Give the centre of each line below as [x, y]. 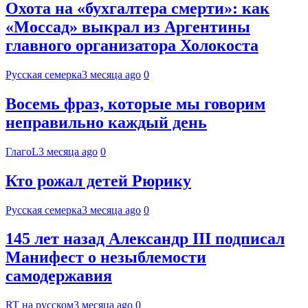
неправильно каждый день [106, 122]
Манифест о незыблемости [106, 257]
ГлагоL [22, 151]
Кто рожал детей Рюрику [98, 180]
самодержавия [59, 276]
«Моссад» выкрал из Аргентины [128, 27]
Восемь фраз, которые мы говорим [135, 103]
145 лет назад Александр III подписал [145, 239]
